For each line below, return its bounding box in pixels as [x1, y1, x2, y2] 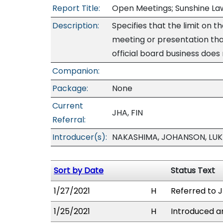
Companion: [52, 65, 100, 77]
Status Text [171, 165, 215, 176]
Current [52, 100, 83, 111]
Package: [52, 83, 88, 94]
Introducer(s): [52, 131, 107, 143]
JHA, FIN [112, 107, 143, 118]
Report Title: [52, 2, 100, 14]
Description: [52, 20, 99, 31]
